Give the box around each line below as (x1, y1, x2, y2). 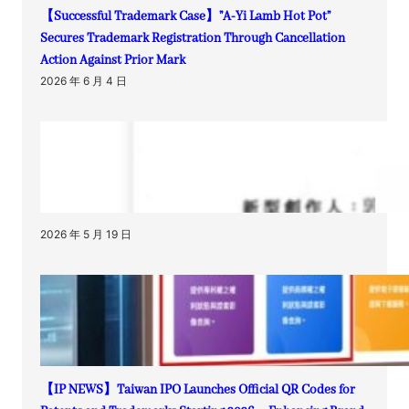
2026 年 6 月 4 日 (40, 73, 127, 88)
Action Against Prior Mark (40, 52, 185, 68)
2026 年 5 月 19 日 (40, 227, 131, 241)
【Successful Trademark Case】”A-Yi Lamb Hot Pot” (40, 8, 330, 25)
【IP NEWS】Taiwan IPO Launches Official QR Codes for (40, 382, 355, 398)
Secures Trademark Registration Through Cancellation (40, 30, 345, 47)
